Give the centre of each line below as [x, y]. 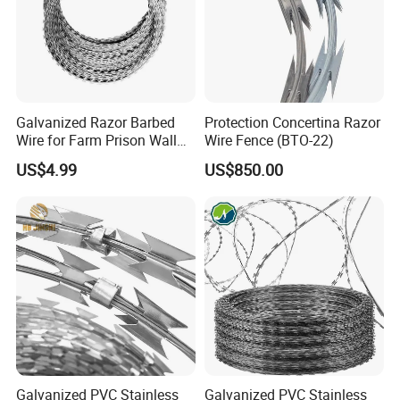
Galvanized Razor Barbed [96, 122]
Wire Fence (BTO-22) [269, 140]
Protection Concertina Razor [292, 122]
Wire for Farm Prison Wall [97, 140]
